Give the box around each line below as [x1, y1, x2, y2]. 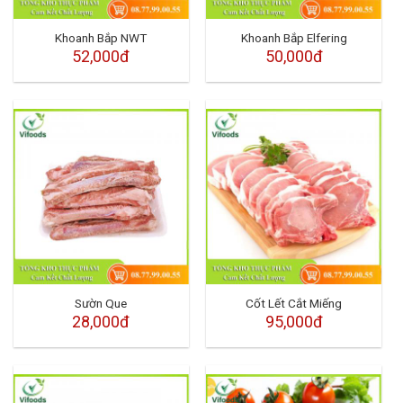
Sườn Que [75, 295, 128, 310]
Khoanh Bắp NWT [55, 30, 148, 45]
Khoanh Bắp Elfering [240, 30, 347, 45]
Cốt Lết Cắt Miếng [246, 295, 343, 310]
